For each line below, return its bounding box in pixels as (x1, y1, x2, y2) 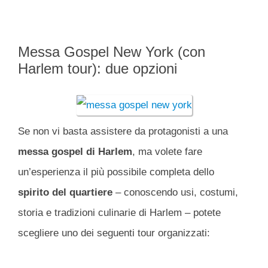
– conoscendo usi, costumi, (115, 187, 238, 199)
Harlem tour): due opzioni (18, 60, 177, 77)
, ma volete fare (132, 146, 202, 158)
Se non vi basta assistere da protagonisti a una (18, 126, 228, 138)
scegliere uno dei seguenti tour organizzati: (18, 227, 210, 239)
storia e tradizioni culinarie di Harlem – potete (18, 207, 221, 219)
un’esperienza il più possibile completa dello (18, 166, 214, 178)
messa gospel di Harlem (18, 146, 132, 158)
